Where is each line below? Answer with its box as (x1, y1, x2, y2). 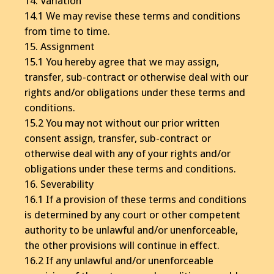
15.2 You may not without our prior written (24, 116, 220, 129)
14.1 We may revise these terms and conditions (24, 9, 240, 22)
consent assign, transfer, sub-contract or (24, 131, 211, 144)
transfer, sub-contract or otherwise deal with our (24, 70, 248, 83)
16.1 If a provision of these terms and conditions (24, 193, 246, 206)
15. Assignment (24, 40, 95, 53)
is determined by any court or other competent (24, 208, 240, 221)
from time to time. (24, 24, 110, 37)
